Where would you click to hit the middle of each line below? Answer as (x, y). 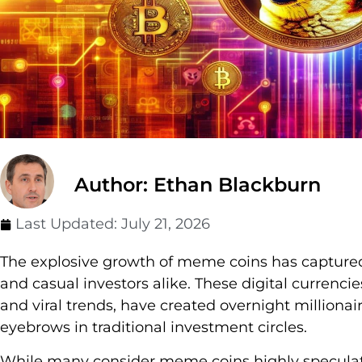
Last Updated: (68, 224)
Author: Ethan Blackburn (198, 185)
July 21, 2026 (166, 224)
